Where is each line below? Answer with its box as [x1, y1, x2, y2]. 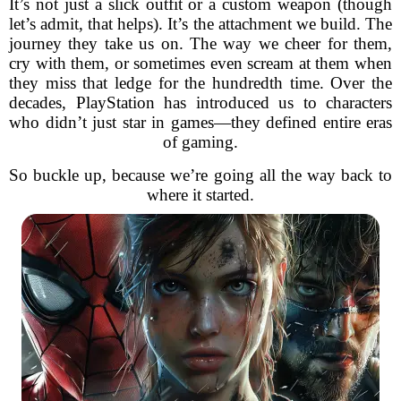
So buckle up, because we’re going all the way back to [9, 166, 392, 184]
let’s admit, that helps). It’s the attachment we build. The [9, 14, 392, 33]
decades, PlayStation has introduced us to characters [9, 93, 392, 112]
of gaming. [163, 132, 238, 151]
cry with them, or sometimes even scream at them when [9, 54, 392, 73]
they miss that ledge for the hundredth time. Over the [9, 73, 392, 92]
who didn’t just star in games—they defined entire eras [9, 113, 392, 132]
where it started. [147, 185, 254, 204]
